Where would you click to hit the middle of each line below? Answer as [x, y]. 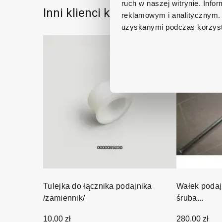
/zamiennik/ [64, 198]
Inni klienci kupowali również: [121, 13]
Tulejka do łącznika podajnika [98, 186]
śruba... [190, 198]
